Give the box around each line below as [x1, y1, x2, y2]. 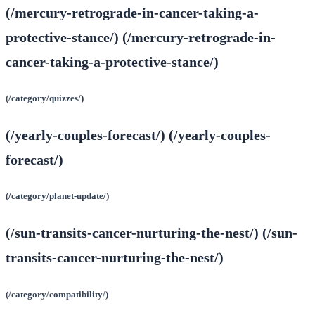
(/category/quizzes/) [6, 93, 84, 104]
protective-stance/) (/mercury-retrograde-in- [6, 30, 276, 46]
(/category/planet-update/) [6, 191, 109, 202]
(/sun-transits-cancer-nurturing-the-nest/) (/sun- [6, 225, 297, 241]
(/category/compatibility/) [6, 288, 108, 300]
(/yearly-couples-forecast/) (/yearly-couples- [6, 127, 271, 143]
